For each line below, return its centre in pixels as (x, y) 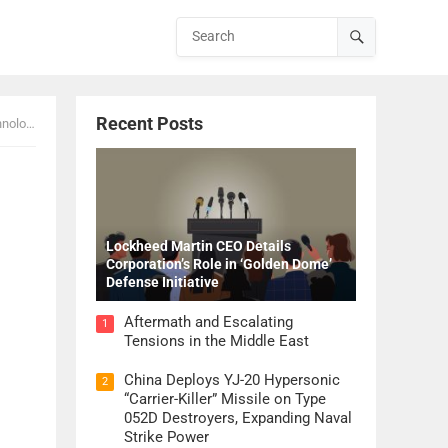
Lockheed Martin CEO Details (198, 246)
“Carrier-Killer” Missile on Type (225, 399)
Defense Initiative (162, 282)
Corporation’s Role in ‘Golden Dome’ (219, 264)
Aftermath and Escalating (208, 322)
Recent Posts (149, 124)
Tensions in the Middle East (216, 341)
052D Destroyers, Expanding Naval (238, 418)
